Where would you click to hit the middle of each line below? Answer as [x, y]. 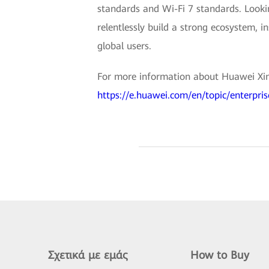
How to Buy [219, 255]
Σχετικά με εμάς [88, 255]
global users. [124, 46]
